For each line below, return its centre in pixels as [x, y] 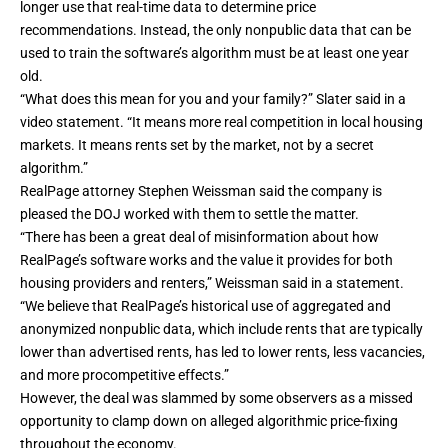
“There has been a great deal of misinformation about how [199, 237]
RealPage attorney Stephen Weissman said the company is [201, 191]
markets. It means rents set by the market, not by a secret [197, 145]
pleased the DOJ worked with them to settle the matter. [189, 214]
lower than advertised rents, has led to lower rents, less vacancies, [222, 352]
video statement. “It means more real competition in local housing [221, 122]
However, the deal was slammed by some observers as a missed [216, 398]
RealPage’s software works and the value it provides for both [206, 260]
